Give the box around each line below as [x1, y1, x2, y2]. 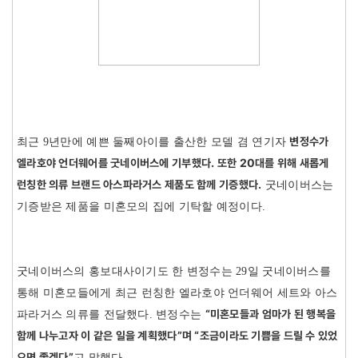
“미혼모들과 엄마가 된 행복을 [205, 306, 336, 320]
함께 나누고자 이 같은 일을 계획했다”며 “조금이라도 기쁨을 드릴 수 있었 [17, 328, 338, 342]
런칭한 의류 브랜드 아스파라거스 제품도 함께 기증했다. [17, 177, 262, 191]
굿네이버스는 [261, 178, 334, 191]
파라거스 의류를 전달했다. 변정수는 [17, 308, 205, 320]
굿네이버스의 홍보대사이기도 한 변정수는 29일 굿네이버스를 [17, 265, 331, 277]
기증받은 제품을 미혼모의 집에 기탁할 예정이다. [17, 200, 266, 213]
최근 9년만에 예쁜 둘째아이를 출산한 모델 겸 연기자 [17, 135, 290, 148]
